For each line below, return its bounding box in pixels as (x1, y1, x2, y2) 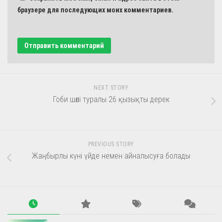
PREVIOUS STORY (88, 140, 134, 148)
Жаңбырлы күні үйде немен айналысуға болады (32, 151, 190, 161)
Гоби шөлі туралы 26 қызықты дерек (53, 94, 169, 104)
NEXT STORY (94, 84, 128, 91)
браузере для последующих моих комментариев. (17, 5, 173, 14)
